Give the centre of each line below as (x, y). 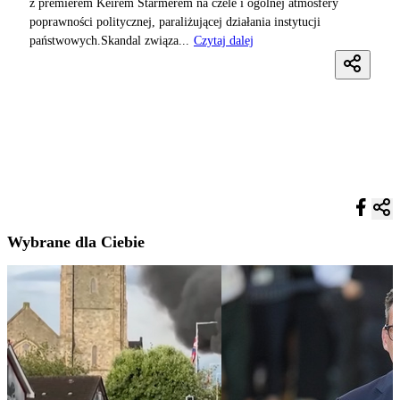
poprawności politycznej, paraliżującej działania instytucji (175, 21)
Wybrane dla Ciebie (76, 242)
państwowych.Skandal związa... (109, 40)
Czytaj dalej (224, 40)
